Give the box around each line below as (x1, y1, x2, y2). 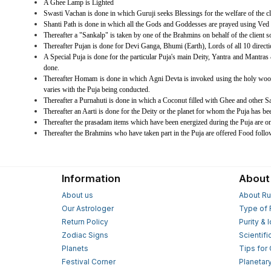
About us (62, 191, 93, 200)
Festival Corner (62, 257, 116, 267)
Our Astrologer (62, 204, 114, 214)
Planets (62, 244, 88, 253)
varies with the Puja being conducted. (44, 85, 150, 94)
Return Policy (62, 217, 108, 227)
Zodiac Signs (62, 230, 108, 240)
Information (62, 172, 120, 185)
